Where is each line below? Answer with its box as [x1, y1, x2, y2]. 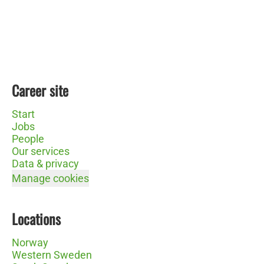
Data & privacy [12, 157, 79, 170]
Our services [12, 145, 70, 157]
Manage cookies [12, 172, 89, 184]
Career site [12, 80, 68, 101]
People [12, 133, 44, 145]
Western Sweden [12, 249, 92, 261]
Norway [12, 236, 48, 249]
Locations [12, 208, 61, 229]
